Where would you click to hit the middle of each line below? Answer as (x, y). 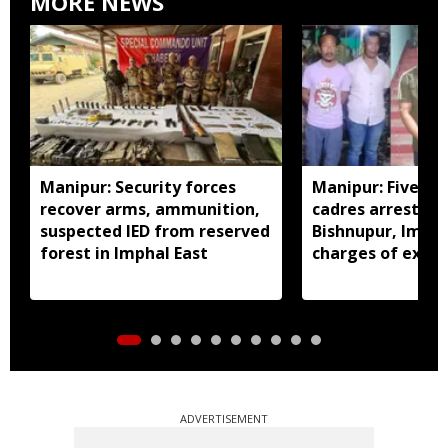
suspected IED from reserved (155, 230)
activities (350, 274)
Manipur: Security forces (138, 186)
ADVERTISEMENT (224, 418)
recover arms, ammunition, (150, 208)
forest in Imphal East (124, 252)
